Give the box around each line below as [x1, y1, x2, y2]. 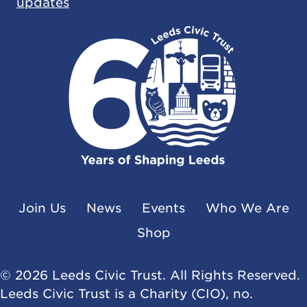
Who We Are [205, 200, 289, 215]
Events [141, 200, 185, 215]
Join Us [18, 200, 66, 215]
